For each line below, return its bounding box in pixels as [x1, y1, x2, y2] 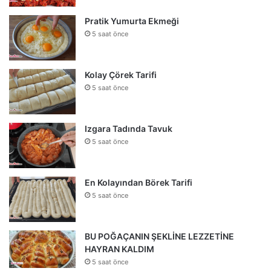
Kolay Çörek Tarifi [85, 69, 157, 80]
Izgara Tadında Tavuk [85, 123, 172, 134]
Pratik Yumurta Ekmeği [85, 15, 179, 26]
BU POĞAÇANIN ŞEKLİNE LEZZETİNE [85, 230, 234, 241]
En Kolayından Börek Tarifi [85, 177, 192, 188]
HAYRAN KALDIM [85, 243, 154, 254]
